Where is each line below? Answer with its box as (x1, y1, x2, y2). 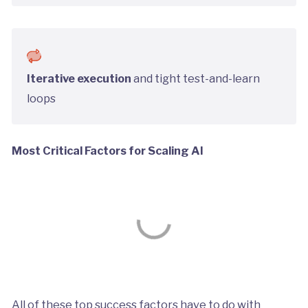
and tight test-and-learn (131, 71, 261, 86)
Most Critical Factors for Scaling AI (11, 143, 203, 157)
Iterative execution (27, 71, 132, 86)
